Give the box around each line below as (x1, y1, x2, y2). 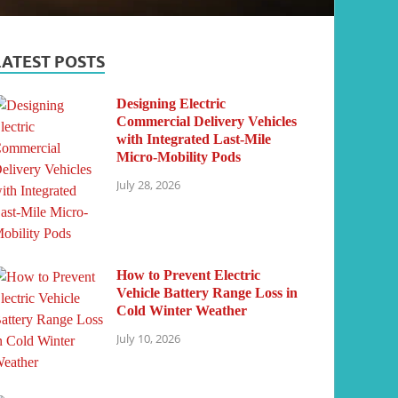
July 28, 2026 (116, 177, 181, 194)
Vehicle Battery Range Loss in (116, 284, 298, 300)
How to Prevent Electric (116, 267, 261, 283)
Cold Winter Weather (116, 302, 248, 318)
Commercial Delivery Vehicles (116, 113, 298, 129)
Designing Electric (116, 95, 227, 111)
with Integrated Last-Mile (116, 131, 272, 147)
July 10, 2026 (116, 330, 181, 347)
